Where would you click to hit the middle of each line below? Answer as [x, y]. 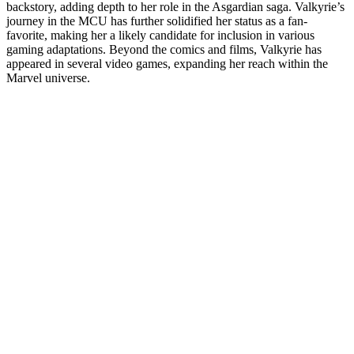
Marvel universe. [48, 77]
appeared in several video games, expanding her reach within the [167, 63]
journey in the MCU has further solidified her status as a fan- [157, 21]
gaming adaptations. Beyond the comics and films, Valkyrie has [164, 49]
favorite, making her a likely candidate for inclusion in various [160, 35]
